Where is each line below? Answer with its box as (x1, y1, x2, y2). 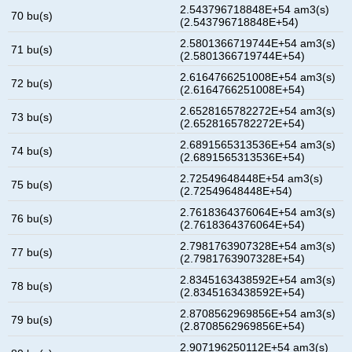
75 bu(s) (11, 178, 53, 191)
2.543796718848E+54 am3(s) (180, 2, 330, 16)
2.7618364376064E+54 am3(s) (180, 205, 336, 218)
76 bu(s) (11, 211, 53, 225)
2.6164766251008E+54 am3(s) (180, 70, 336, 83)
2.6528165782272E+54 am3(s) (180, 104, 336, 117)
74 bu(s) (11, 144, 53, 157)
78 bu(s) (11, 279, 53, 292)
